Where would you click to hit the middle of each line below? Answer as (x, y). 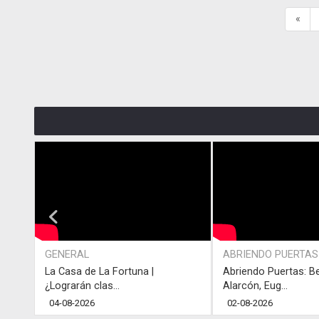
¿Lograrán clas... (82, 286)
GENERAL (67, 254)
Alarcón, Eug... (255, 286)
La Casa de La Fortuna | (99, 271)
